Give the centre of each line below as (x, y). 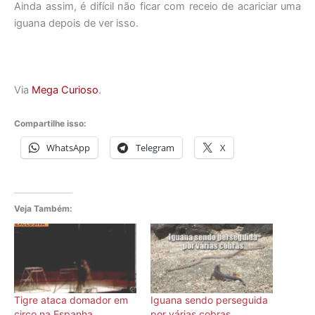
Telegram (155, 148)
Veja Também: (43, 208)
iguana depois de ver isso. (76, 24)
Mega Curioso (65, 90)
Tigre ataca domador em (71, 300)
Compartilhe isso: (50, 124)
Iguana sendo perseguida (209, 300)
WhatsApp (68, 148)
